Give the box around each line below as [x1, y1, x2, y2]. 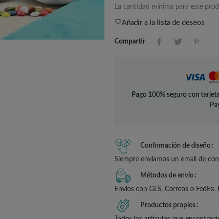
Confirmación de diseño [140, 142, 211, 149]
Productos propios [140, 201, 196, 209]
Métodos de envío [140, 172, 194, 179]
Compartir [114, 38, 145, 45]
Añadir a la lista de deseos [122, 19, 205, 26]
